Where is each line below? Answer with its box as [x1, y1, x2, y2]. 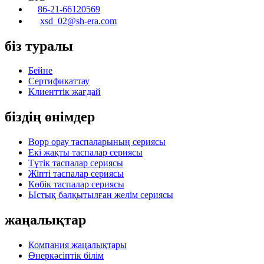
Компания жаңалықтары [28, 240, 127, 250]
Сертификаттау [28, 76, 90, 87]
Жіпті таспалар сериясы [28, 169, 124, 179]
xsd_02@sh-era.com [40, 15, 117, 26]
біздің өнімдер [5, 109, 95, 125]
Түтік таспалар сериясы [28, 158, 123, 169]
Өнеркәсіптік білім [28, 250, 104, 261]
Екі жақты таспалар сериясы [28, 147, 143, 158]
